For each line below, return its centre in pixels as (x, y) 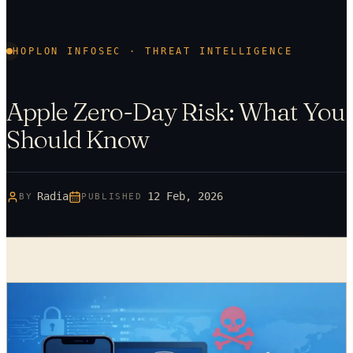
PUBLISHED (112, 197)
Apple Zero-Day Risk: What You (176, 112)
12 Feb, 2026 (185, 197)
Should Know (78, 139)
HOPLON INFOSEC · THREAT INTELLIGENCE (153, 51)
